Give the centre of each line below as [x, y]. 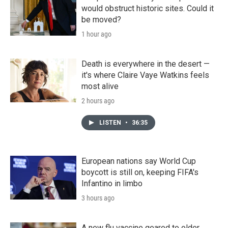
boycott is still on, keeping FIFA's [140, 172]
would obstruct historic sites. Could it [148, 8]
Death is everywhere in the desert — [146, 64]
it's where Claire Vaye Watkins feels [145, 75]
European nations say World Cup [139, 161]
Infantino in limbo [112, 183]
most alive [100, 86]
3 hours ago [98, 198]
